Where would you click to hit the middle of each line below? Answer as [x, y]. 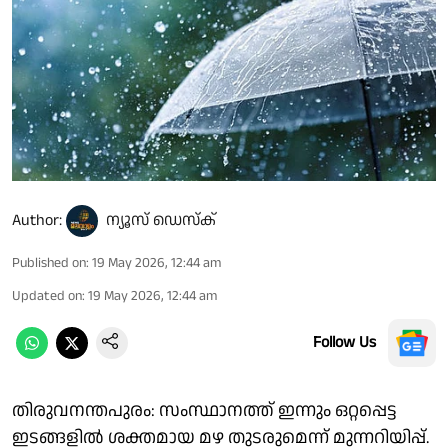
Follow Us [344, 342]
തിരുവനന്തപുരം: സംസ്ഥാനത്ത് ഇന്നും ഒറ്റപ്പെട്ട [204, 410]
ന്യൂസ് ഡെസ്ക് [161, 220]
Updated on [47, 295]
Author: [37, 220]
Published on [49, 262]
